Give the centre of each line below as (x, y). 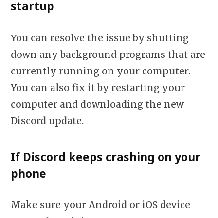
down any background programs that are (108, 54)
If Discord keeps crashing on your (106, 157)
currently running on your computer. (100, 71)
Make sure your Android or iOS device (100, 205)
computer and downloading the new (97, 104)
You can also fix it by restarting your (98, 87)
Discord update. (47, 120)
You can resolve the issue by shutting (100, 38)
